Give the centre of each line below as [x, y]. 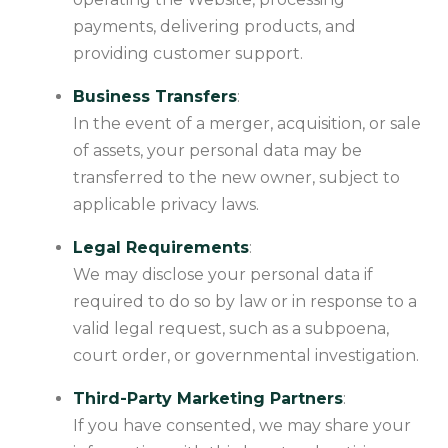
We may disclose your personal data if [223, 274]
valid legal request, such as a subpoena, [231, 328]
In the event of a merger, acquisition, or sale [247, 123]
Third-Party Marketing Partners [208, 398]
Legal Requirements [161, 247]
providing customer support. [188, 53]
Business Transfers [155, 96]
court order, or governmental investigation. [246, 355]
